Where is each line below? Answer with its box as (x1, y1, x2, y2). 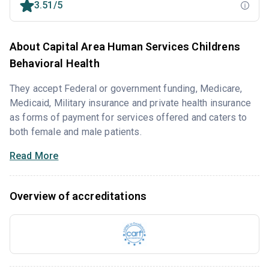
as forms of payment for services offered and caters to (10, 112, 247, 124)
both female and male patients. (10, 126, 142, 138)
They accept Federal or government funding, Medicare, (10, 83, 243, 95)
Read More (10, 150, 59, 162)
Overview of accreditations (10, 190, 147, 203)
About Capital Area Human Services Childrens (10, 40, 240, 53)
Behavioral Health (10, 57, 100, 70)
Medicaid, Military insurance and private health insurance (10, 97, 252, 109)
